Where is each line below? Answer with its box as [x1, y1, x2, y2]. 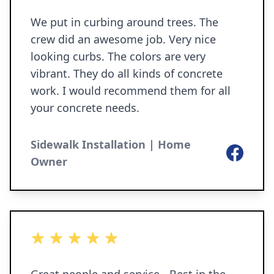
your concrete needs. [31, 100, 139, 115]
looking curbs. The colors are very [31, 49, 108, 64]
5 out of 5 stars [30, 231, 100, 245]
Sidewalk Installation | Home [31, 137, 191, 152]
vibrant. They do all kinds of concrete [31, 66, 73, 81]
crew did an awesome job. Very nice [31, 32, 169, 46]
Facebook [226, 144, 270, 158]
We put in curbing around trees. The [31, 15, 199, 29]
